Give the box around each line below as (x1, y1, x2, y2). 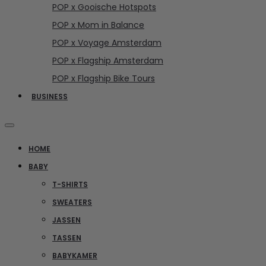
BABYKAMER (52, 250, 97, 261)
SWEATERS (52, 197, 92, 207)
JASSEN (52, 214, 81, 225)
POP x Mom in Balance (52, 18, 144, 31)
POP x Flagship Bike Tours (52, 72, 155, 84)
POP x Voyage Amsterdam (52, 36, 161, 49)
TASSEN (52, 232, 81, 243)
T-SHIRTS (52, 179, 88, 189)
